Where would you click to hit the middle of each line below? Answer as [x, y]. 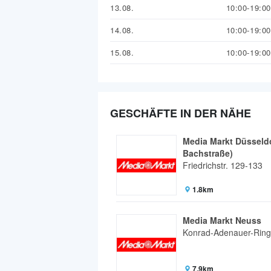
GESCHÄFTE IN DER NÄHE [181, 113]
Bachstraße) [208, 153]
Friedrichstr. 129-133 [223, 165]
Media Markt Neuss [222, 220]
